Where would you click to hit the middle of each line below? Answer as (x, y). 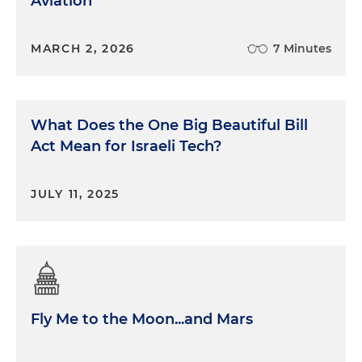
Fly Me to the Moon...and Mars (142, 319)
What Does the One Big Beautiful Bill (169, 125)
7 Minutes (302, 48)
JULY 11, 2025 (76, 194)
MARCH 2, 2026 (83, 48)
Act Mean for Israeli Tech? (126, 146)
